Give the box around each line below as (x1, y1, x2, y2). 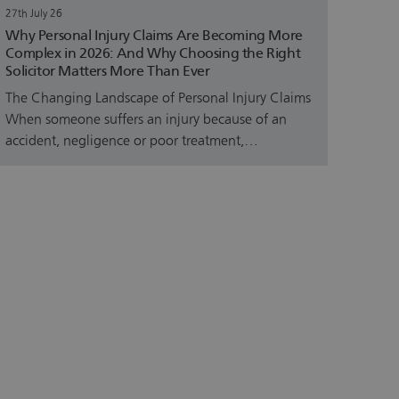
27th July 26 (5, 7, 63, 20)
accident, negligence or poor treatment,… (5, 132, 259, 150)
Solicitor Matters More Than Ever (5, 62, 210, 80)
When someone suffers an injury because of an (5, 110, 288, 128)
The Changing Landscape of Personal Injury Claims (5, 89, 312, 107)
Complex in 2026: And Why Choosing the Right (5, 45, 301, 62)
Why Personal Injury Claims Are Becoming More (5, 27, 303, 45)
